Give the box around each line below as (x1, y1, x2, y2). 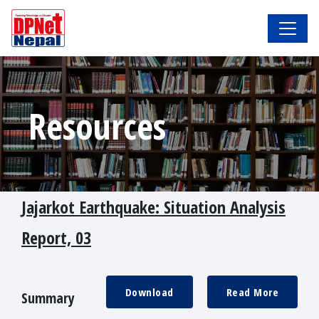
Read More (226, 285, 278, 300)
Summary (21, 288, 75, 308)
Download (125, 285, 174, 300)
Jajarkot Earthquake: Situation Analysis (21, 195, 286, 219)
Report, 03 (21, 226, 91, 250)
